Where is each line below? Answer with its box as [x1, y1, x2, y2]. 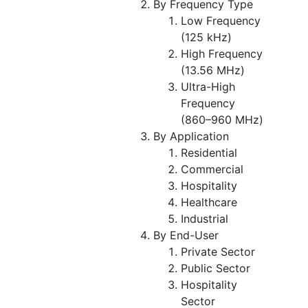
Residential [181, 145, 237, 159]
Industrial [181, 211, 228, 225]
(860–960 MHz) [181, 112, 263, 126]
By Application [153, 129, 229, 143]
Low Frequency [181, 13, 261, 27]
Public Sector [181, 261, 250, 275]
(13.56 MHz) [181, 63, 245, 77]
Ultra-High [181, 79, 235, 93]
